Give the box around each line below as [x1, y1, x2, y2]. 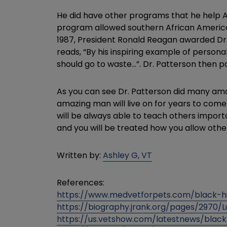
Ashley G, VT [103, 149, 152, 161]
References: [57, 177, 104, 188]
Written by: [57, 149, 103, 161]
